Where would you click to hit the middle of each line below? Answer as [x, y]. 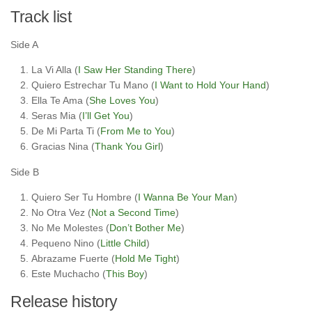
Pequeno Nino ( [66, 243]
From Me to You [136, 131]
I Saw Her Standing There [135, 70]
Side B [25, 172]
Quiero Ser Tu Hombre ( [85, 197]
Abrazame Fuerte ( [73, 259]
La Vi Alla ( [55, 70]
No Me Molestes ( [70, 228]
